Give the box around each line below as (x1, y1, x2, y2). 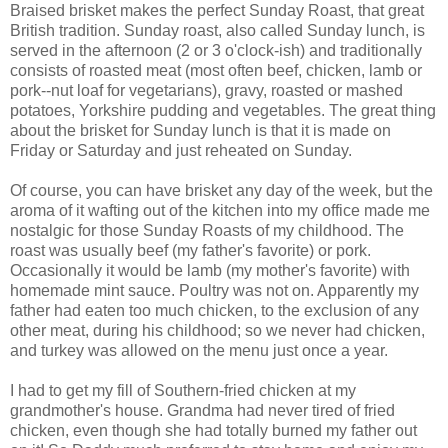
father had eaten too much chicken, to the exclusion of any (10, 302, 419, 320)
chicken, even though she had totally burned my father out (10, 422, 417, 440)
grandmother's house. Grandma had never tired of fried (10, 402, 395, 420)
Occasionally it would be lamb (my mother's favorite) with (10, 262, 410, 280)
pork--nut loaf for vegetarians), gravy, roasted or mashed (10, 82, 403, 100)
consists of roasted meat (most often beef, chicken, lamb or (10, 62, 422, 80)
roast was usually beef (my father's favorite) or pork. (10, 242, 371, 260)
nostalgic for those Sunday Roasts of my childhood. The (10, 222, 404, 240)
